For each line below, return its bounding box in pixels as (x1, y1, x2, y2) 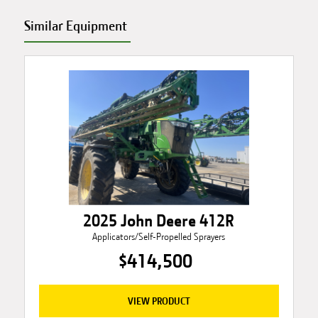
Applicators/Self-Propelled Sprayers (92, 231, 226, 243)
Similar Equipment (23, 17, 127, 34)
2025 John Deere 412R (83, 211, 235, 231)
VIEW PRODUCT (127, 295, 190, 307)
